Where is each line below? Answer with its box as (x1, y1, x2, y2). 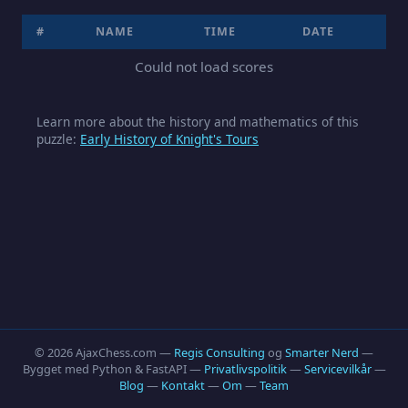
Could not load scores (135, 56, 273, 76)
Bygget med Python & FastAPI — (22, 361, 204, 377)
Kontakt (161, 377, 205, 393)
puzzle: (36, 129, 80, 148)
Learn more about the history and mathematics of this (36, 112, 359, 130)
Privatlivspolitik (203, 361, 287, 377)
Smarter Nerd (285, 344, 359, 361)
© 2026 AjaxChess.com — (35, 344, 174, 361)
